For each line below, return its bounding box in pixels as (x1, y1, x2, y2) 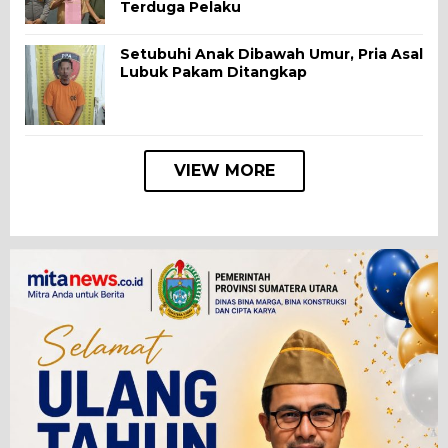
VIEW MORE (173, 160, 275, 180)
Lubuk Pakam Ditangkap (120, 62, 307, 81)
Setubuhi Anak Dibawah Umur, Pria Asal (120, 44, 423, 63)
